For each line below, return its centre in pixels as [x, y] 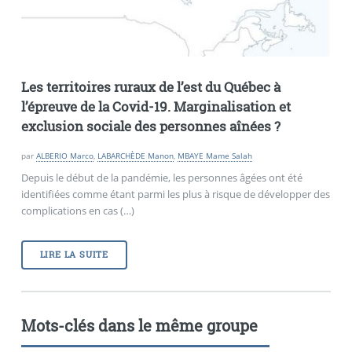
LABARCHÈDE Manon [135, 156]
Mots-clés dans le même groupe [139, 325]
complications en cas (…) [77, 211]
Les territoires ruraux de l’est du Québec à [150, 87]
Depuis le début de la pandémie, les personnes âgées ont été [161, 178]
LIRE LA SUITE [74, 255]
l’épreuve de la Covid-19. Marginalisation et [156, 106]
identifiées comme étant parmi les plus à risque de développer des [175, 194]
